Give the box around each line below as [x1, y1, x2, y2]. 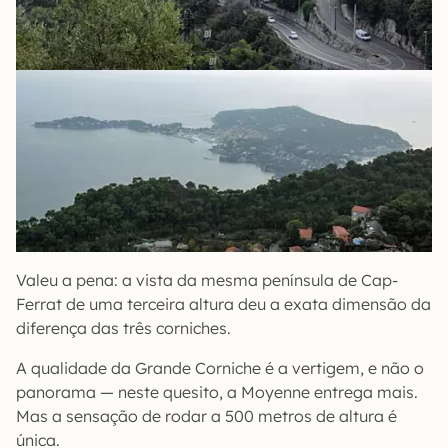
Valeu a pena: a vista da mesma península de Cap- [16, 270, 398, 291]
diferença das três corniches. [16, 318, 231, 339]
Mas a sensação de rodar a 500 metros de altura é [16, 406, 397, 427]
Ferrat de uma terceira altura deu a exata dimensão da [16, 294, 431, 315]
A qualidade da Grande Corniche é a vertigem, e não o [16, 358, 424, 379]
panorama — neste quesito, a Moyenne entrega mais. [16, 382, 418, 403]
